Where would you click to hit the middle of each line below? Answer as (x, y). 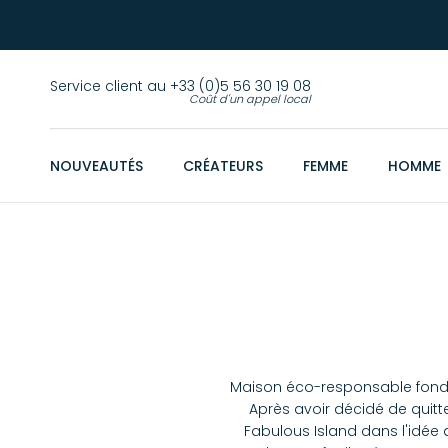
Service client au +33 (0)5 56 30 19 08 (180, 86)
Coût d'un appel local (250, 99)
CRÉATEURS (223, 166)
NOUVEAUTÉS (96, 166)
